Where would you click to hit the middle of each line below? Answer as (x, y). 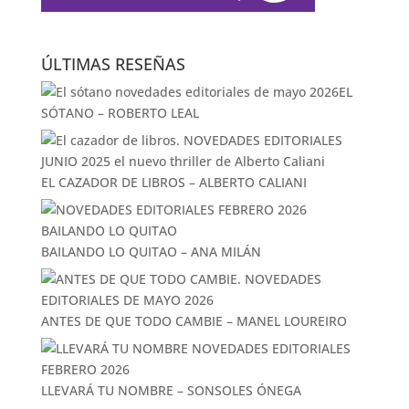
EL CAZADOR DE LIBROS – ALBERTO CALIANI (173, 182)
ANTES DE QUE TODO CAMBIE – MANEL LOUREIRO (194, 320)
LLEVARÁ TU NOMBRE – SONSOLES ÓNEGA (171, 390)
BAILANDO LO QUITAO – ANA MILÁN (151, 251)
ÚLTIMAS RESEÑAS (113, 63)
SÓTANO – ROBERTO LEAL (120, 112)
